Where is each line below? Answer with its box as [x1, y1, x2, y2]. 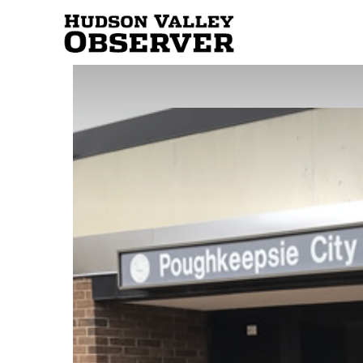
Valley [238, 88, 269, 104]
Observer [238, 153, 287, 169]
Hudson [238, 23, 280, 39]
